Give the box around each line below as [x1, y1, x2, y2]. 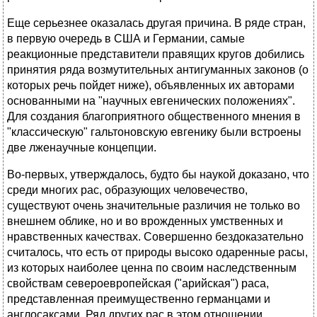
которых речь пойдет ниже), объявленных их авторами [7, 79, 294, 92]
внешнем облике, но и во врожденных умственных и [7, 215, 283, 228]
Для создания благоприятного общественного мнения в [7, 110, 301, 123]
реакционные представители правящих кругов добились [7, 48, 304, 61]
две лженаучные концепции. [7, 142, 156, 154]
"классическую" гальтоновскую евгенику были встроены [7, 126, 301, 139]
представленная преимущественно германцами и [7, 293, 270, 306]
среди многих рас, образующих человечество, [7, 184, 248, 197]
